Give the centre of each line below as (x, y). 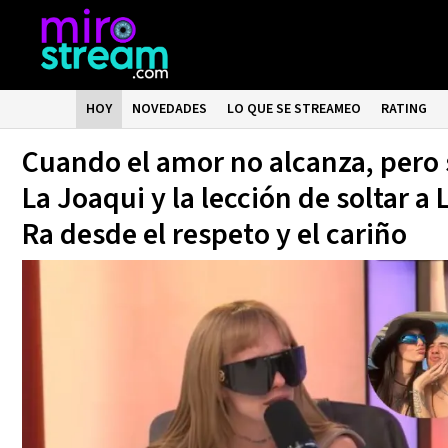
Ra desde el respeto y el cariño (214, 234)
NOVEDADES (170, 109)
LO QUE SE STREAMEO (294, 109)
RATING (404, 109)
